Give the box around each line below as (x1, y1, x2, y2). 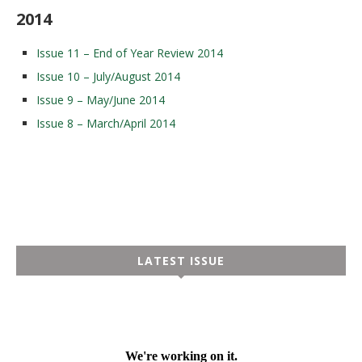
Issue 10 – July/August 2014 (36, 69, 180, 84)
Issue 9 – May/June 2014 (36, 92, 165, 107)
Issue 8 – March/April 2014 (36, 116, 175, 131)
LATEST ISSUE (137, 253, 225, 268)
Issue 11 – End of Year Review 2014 (36, 45, 223, 61)
